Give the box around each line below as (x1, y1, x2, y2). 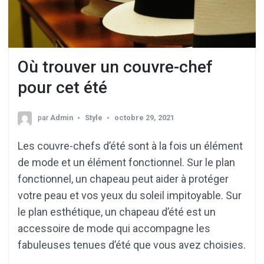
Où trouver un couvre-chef (18, 57, 213, 77)
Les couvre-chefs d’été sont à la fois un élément (18, 140, 243, 153)
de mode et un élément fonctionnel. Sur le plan (18, 156, 235, 169)
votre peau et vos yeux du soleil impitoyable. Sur (18, 189, 242, 202)
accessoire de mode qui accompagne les (18, 222, 210, 235)
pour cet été (18, 77, 107, 97)
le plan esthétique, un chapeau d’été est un (18, 206, 216, 219)
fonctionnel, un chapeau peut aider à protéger (18, 173, 229, 186)
